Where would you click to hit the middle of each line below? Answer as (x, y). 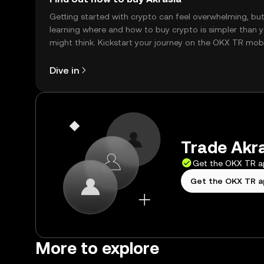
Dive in (64, 70)
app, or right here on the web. (108, 55)
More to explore (97, 248)
